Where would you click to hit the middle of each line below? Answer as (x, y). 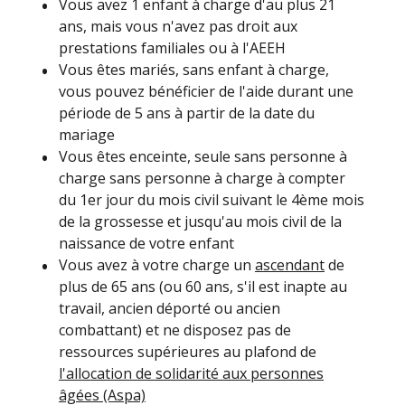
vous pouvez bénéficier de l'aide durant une (206, 91)
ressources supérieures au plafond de (188, 351)
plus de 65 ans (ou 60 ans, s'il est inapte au (203, 286)
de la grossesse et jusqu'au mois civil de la (200, 221)
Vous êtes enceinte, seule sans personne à (203, 156)
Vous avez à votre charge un (157, 264)
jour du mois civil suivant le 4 (201, 199)
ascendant (290, 264)
